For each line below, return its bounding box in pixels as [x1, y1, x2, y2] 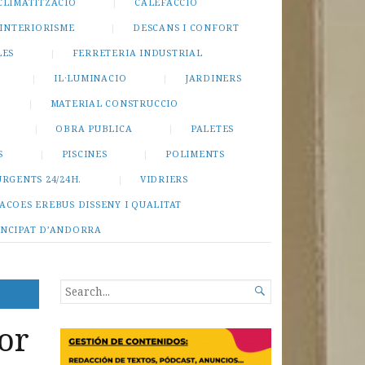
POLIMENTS [165, 147, 225, 160]
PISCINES [61, 147, 108, 160]
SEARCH [60, 280, 108, 296]
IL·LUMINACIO [54, 71, 127, 84]
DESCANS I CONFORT [133, 20, 240, 33]
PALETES [190, 121, 235, 134]
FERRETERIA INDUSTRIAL [72, 46, 203, 59]
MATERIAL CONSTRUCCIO [50, 96, 178, 109]
